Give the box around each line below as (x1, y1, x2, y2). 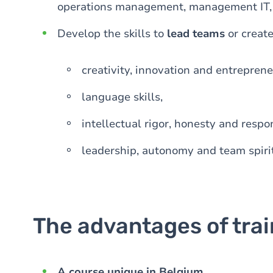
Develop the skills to (57, 26, 167, 41)
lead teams (167, 26, 225, 41)
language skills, (82, 90, 163, 104)
